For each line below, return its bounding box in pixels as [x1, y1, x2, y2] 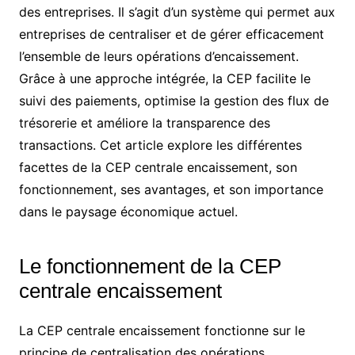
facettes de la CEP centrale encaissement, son [18, 158, 297, 175]
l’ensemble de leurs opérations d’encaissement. [18, 48, 299, 64]
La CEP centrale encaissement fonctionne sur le [18, 322, 305, 338]
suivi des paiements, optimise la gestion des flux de [18, 92, 329, 109]
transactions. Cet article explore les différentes [18, 136, 302, 153]
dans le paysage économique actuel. [18, 203, 238, 219]
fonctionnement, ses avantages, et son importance [18, 181, 323, 197]
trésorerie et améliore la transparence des [18, 114, 270, 131]
